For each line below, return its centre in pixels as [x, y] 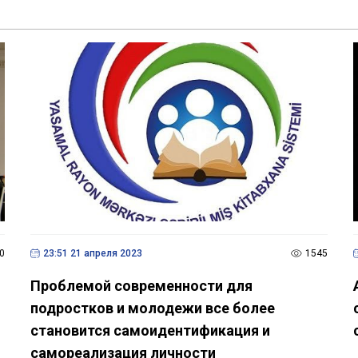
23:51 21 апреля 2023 [92, 253]
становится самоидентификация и [150, 330]
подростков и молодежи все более [152, 308]
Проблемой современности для [141, 285]
